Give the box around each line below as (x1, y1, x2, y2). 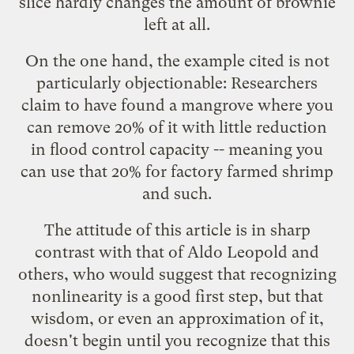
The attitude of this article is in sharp (43, 220, 311, 239)
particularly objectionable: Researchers (36, 73, 318, 92)
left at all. (144, 14, 210, 34)
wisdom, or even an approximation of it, (30, 308, 324, 328)
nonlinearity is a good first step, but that (31, 286, 323, 306)
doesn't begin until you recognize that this (24, 330, 330, 350)
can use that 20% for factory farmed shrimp (21, 161, 333, 181)
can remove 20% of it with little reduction (27, 117, 327, 137)
